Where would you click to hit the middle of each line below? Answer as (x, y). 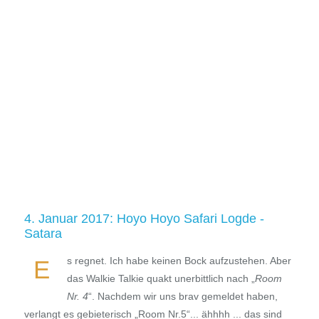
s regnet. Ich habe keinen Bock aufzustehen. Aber (179, 261)
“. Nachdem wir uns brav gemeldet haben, (183, 297)
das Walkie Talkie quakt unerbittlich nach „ (161, 279)
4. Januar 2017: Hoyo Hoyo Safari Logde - (144, 219)
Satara (43, 234)
